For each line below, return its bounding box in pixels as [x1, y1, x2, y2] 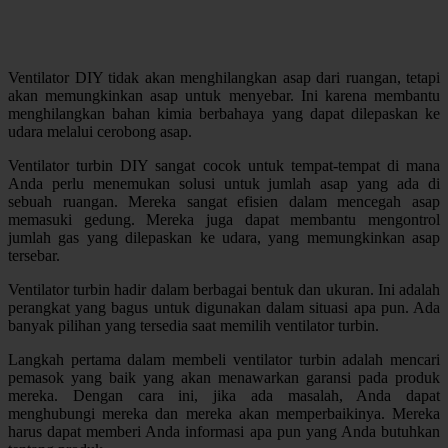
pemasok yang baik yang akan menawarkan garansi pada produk [8, 368, 440, 386]
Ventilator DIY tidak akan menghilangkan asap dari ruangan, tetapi [8, 68, 440, 86]
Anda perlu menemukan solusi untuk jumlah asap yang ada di [8, 174, 440, 192]
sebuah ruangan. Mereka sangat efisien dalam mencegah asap [8, 192, 440, 210]
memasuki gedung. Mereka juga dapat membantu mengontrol [8, 210, 440, 228]
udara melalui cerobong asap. [8, 122, 192, 140]
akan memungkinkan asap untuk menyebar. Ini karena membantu [8, 86, 440, 104]
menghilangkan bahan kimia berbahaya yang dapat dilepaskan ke [8, 104, 440, 122]
